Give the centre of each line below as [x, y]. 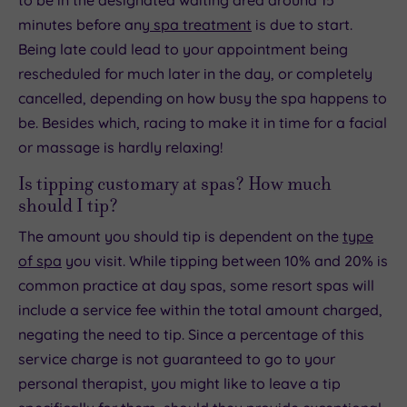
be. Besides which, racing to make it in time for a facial [203, 123]
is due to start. [302, 25]
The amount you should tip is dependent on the [180, 237]
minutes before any [84, 25]
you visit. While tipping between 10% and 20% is [225, 261]
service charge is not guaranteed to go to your [177, 359]
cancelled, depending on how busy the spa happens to [203, 99]
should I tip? [68, 206]
